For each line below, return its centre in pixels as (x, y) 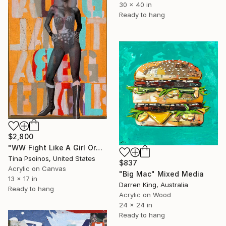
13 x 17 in (23, 179)
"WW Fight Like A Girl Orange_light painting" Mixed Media (99, 148)
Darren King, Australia (154, 184)
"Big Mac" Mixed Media (162, 174)
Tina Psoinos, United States (52, 159)
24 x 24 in (136, 205)
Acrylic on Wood (145, 194)
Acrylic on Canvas (37, 169)
